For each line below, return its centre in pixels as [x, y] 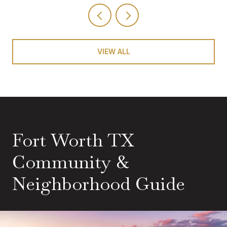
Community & [70, 162]
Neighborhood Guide [99, 183]
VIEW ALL [113, 51]
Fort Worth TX [73, 140]
